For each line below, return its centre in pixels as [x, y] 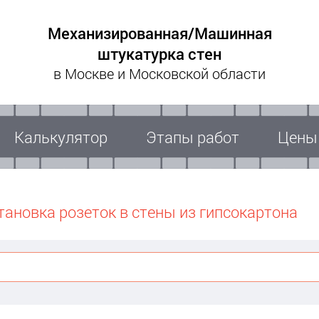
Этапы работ [193, 137]
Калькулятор [61, 137]
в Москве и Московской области [159, 73]
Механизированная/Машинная [159, 33]
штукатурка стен [159, 53]
